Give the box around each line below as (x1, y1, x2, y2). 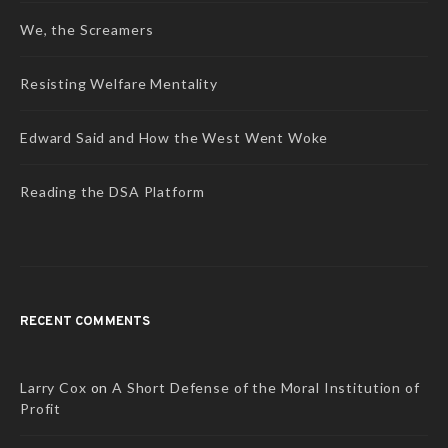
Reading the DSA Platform (20, 182, 205, 200)
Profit (20, 399, 62, 417)
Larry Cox (20, 378, 87, 396)
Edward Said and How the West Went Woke (20, 128, 329, 146)
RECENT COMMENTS (20, 313, 151, 330)
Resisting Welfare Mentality (20, 74, 218, 92)
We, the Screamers (20, 20, 154, 38)
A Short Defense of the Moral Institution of (112, 378, 420, 396)
